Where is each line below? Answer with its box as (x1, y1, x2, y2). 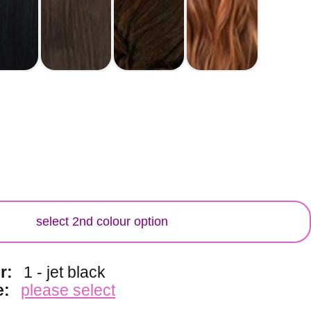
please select (21, 281, 116, 299)
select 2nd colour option (36, 214, 169, 228)
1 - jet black (24, 263, 106, 281)
